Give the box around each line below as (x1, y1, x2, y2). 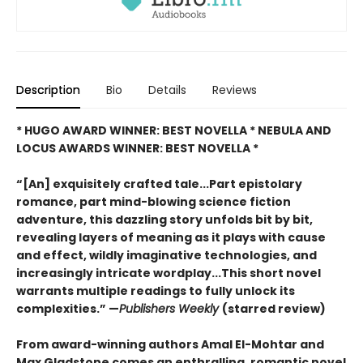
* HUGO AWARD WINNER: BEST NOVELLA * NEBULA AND (16, 122, 331, 139)
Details (148, 81, 186, 98)
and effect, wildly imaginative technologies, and (16, 246, 317, 263)
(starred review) (222, 300, 326, 317)
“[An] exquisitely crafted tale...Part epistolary (16, 175, 302, 192)
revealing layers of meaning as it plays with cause (16, 228, 326, 246)
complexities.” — (16, 300, 119, 317)
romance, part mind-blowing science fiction (16, 193, 291, 210)
